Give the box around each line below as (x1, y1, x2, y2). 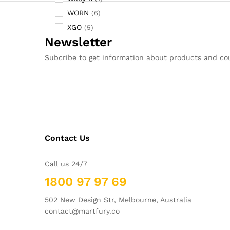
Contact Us (45, 132, 90, 143)
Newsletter (45, 34, 112, 49)
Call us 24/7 (45, 159, 87, 168)
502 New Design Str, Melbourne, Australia (45, 195, 191, 204)
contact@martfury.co (45, 206, 120, 215)
